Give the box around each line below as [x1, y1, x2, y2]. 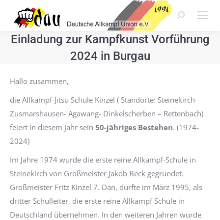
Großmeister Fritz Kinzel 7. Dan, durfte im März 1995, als [10, 182, 202, 192]
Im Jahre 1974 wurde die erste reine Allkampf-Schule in [10, 154, 196, 165]
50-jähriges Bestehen [95, 122, 173, 132]
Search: [176, 13, 201, 23]
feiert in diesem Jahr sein [10, 122, 95, 132]
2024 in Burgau [70, 49, 150, 63]
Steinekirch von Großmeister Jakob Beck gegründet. [10, 168, 184, 178]
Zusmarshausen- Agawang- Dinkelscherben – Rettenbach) [10, 108, 203, 118]
